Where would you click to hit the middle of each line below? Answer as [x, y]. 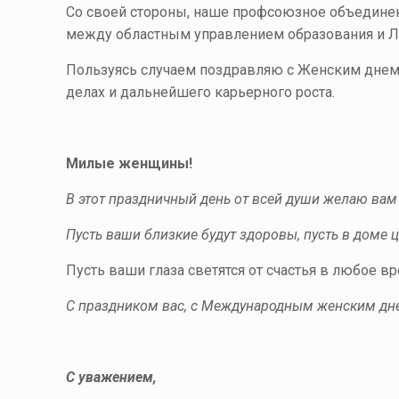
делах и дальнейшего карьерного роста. [201, 92]
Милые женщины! [130, 163]
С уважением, [112, 377]
